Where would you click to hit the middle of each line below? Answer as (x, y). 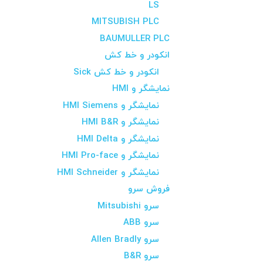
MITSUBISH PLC (125, 22)
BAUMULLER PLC (135, 39)
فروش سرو (149, 190)
